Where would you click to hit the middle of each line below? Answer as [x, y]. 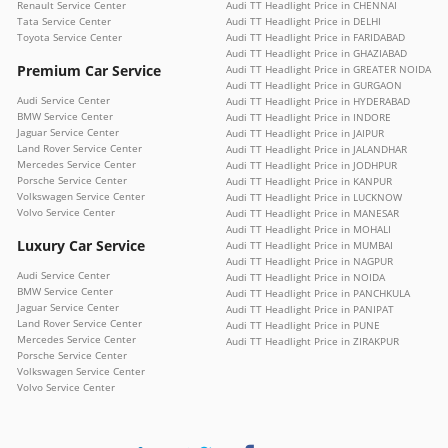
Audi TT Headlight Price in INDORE [308, 117]
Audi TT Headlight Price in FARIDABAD [315, 37]
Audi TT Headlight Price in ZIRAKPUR [312, 341]
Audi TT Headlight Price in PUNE [303, 325]
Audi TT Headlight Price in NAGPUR [309, 261]
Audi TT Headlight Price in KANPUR [309, 181]
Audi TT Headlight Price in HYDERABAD [318, 101]
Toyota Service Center [69, 37]
